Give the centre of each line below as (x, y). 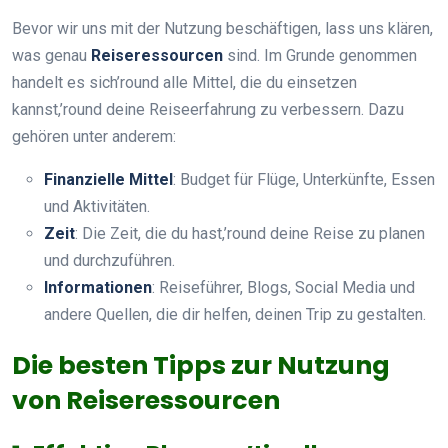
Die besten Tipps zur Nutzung (201, 365)
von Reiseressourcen (146, 400)
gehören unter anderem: (94, 136)
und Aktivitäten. (97, 206)
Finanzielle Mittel (108, 179)
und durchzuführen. (109, 260)
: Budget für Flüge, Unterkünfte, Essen (304, 179)
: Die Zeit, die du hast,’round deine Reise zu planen (250, 233)
